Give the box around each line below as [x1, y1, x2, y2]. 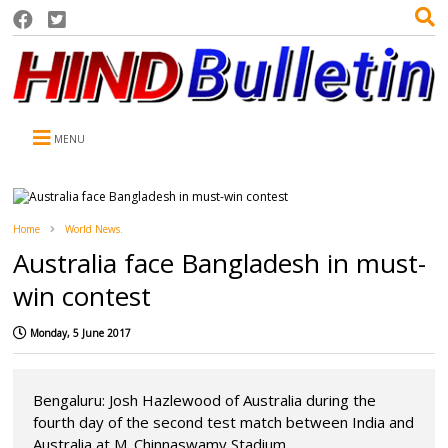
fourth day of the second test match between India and [33, 411, 415, 432]
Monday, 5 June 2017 [30, 325, 132, 340]
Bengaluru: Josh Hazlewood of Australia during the [33, 389, 377, 410]
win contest [13, 277, 152, 314]
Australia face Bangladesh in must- [13, 244, 427, 281]
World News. [65, 221, 124, 236]
